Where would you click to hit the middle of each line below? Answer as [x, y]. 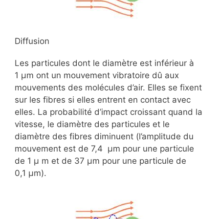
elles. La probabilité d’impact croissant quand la [109, 112]
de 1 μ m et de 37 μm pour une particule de [100, 161]
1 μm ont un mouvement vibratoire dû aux [97, 75]
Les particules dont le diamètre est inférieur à [104, 63]
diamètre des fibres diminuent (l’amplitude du [104, 136]
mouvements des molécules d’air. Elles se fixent [108, 88]
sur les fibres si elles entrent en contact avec [103, 100]
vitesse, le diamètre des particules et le [92, 124]
